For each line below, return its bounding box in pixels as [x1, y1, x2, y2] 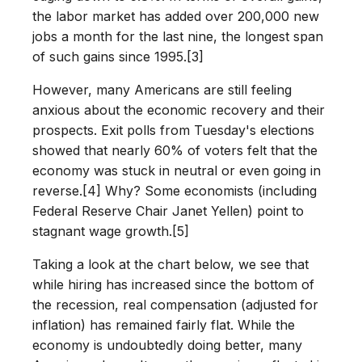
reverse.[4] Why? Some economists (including [32, 183, 317, 199]
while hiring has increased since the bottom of [32, 276, 314, 293]
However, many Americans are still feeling [32, 82, 292, 98]
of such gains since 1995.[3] [32, 48, 204, 65]
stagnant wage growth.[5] [32, 223, 189, 239]
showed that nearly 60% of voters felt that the [32, 142, 318, 158]
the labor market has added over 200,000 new [32, 8, 319, 24]
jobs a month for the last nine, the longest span [32, 28, 323, 44]
